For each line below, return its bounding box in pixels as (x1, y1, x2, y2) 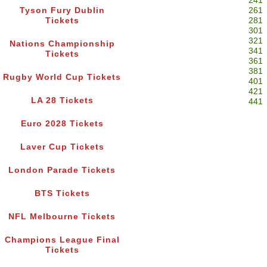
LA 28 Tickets (30, 96, 94, 105)
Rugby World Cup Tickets (3, 73, 121, 82)
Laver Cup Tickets (20, 142, 104, 152)
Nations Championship (9, 39, 115, 49)
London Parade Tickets (8, 166, 116, 175)
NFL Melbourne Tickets (8, 212, 116, 222)
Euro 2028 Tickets (20, 119, 104, 129)
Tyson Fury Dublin (19, 6, 105, 15)
